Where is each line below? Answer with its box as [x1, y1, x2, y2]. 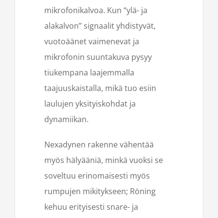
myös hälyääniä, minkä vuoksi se [44, 154, 163, 165]
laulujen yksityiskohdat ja [44, 98, 136, 109]
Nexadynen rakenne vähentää [44, 139, 154, 150]
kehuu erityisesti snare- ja [44, 201, 138, 212]
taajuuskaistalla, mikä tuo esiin [44, 82, 156, 93]
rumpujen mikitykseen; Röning [44, 185, 156, 197]
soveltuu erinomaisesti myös [44, 170, 150, 181]
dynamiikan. [44, 113, 89, 125]
